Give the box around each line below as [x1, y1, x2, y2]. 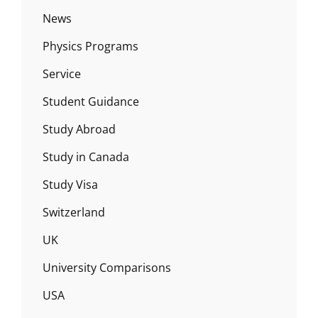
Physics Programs [43, 38, 138, 55]
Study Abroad [43, 121, 116, 138]
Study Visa [43, 177, 98, 193]
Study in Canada [43, 149, 129, 165]
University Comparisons [43, 260, 171, 276]
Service [43, 66, 81, 82]
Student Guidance [43, 94, 139, 110]
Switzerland [43, 204, 105, 221]
